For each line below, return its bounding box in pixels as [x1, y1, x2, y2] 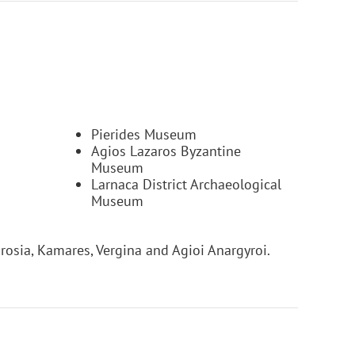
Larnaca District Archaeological [91, 174, 281, 193]
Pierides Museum [91, 124, 197, 143]
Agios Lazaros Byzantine [91, 141, 241, 160]
